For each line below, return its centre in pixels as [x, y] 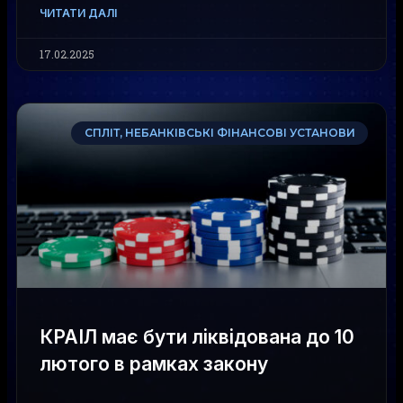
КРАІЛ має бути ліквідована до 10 [197, 337]
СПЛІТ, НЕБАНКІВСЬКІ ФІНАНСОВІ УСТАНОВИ [219, 133]
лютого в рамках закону [154, 364]
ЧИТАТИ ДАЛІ [78, 13]
